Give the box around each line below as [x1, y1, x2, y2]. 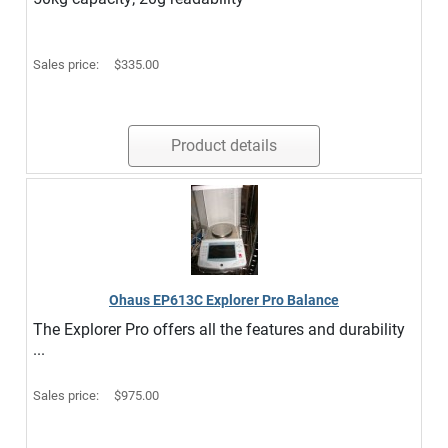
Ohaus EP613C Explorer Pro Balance [109, 292, 339, 308]
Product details [171, 136, 277, 155]
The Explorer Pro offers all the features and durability [33, 320, 405, 339]
